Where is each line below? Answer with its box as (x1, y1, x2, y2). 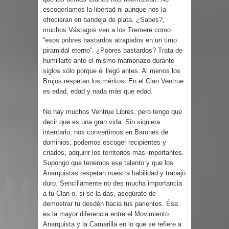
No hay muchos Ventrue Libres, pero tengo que (43, 107, 182, 116)
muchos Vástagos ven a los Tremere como (43, 26, 171, 34)
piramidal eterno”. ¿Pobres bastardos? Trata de (43, 46, 182, 54)
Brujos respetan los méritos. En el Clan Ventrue (43, 77, 184, 85)
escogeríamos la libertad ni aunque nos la (43, 5, 166, 13)
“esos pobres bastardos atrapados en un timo (43, 36, 177, 44)
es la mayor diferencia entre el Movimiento (43, 210, 169, 218)
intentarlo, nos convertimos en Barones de (43, 128, 168, 136)
